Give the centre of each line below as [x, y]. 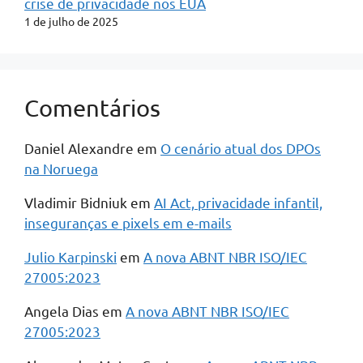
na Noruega [61, 168]
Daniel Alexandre [79, 148]
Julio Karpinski [70, 256]
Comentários [92, 108]
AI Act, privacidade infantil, [238, 202]
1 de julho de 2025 [71, 21]
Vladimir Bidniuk [76, 202]
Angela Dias [62, 311]
